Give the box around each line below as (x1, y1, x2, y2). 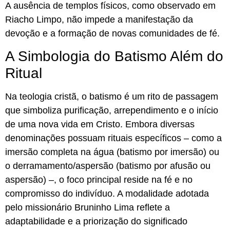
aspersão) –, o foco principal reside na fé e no (5, 174, 193, 185)
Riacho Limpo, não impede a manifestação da (5, 14, 193, 25)
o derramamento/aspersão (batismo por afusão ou (5, 160, 210, 171)
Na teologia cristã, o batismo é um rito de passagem (5, 91, 218, 102)
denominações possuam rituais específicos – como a (5, 132, 222, 143)
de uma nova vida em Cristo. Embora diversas (5, 119, 195, 129)
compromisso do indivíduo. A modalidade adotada (5, 188, 209, 199)
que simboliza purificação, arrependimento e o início (5, 105, 218, 116)
